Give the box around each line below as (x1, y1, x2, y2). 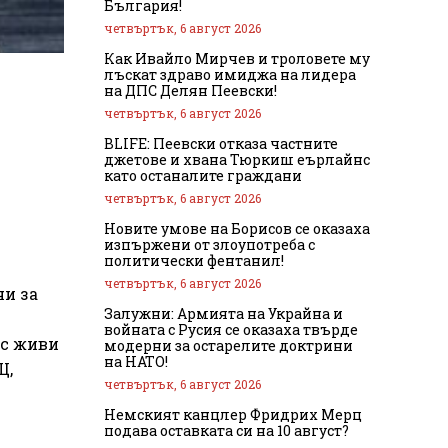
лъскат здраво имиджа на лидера (104, 64, 356, 84)
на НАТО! (104, 351, 168, 371)
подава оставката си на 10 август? (104, 420, 349, 440)
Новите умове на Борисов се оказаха (104, 218, 370, 238)
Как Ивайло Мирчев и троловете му (104, 48, 370, 68)
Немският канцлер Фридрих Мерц (104, 404, 362, 424)
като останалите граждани (104, 165, 302, 185)
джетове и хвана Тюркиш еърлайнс (104, 149, 370, 169)
